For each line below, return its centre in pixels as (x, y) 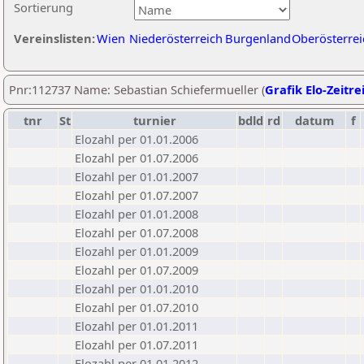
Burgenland (258, 38)
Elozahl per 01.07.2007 (136, 195)
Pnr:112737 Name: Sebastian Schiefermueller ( (137, 89)
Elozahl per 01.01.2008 (136, 214)
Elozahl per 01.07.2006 (136, 158)
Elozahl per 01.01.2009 (136, 251)
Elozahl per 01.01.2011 (136, 326)
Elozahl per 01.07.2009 (136, 270)
